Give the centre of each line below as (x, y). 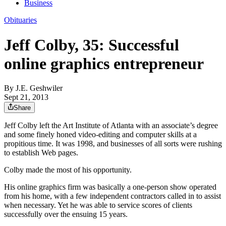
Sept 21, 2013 (26, 97)
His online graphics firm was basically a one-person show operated (110, 187)
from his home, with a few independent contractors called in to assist (112, 196)
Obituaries (20, 20)
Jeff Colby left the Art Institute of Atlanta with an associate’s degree (111, 126)
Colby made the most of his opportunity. (68, 170)
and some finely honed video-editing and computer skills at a (100, 135)
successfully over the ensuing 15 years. (66, 214)
